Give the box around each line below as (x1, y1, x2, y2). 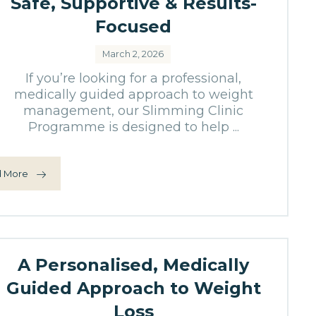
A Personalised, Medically (18, 255, 250, 275)
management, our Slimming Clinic (23, 103, 244, 119)
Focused (95, 16, 172, 37)
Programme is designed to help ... (28, 119, 239, 135)
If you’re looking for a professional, (25, 71, 242, 86)
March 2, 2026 (102, 49, 164, 59)
